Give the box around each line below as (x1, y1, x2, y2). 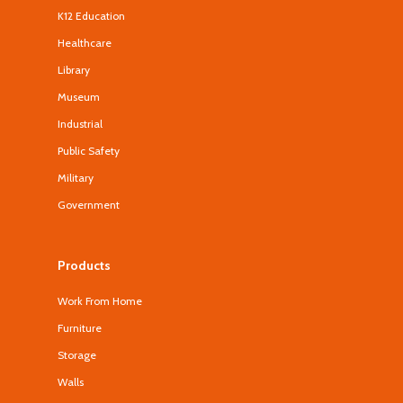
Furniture (58, 321, 102, 335)
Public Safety (58, 144, 120, 157)
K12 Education (58, 9, 125, 22)
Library (58, 63, 90, 76)
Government (58, 198, 120, 211)
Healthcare (58, 36, 112, 49)
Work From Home (58, 294, 142, 308)
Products (58, 257, 111, 273)
